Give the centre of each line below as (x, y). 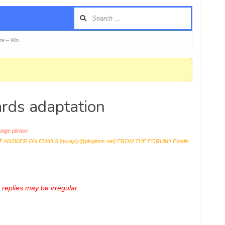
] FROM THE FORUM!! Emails (151, 141)
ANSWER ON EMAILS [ (31, 141)
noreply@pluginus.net (87, 141)
